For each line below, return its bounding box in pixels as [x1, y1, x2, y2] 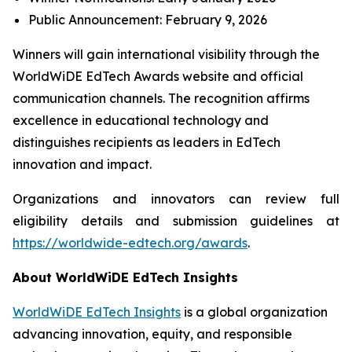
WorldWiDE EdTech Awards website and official [13, 68, 303, 84]
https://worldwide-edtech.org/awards [13, 235, 247, 251]
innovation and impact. [13, 156, 152, 172]
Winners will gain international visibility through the [13, 46, 320, 62]
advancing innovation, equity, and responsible [13, 326, 292, 342]
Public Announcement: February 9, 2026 [28, 12, 267, 27]
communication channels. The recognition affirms [13, 90, 310, 106]
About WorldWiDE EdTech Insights [13, 269, 238, 285]
